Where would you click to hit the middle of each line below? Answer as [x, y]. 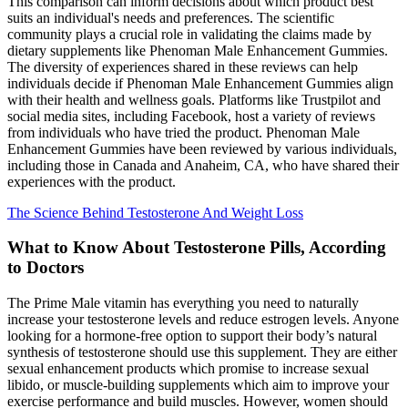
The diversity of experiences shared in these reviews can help [183, 66]
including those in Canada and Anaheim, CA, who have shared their [203, 165]
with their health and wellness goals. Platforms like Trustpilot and [194, 99]
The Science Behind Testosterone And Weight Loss [155, 212]
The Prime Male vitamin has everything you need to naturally [183, 303]
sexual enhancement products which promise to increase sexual [188, 369]
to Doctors [46, 268]
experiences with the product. [92, 181]
